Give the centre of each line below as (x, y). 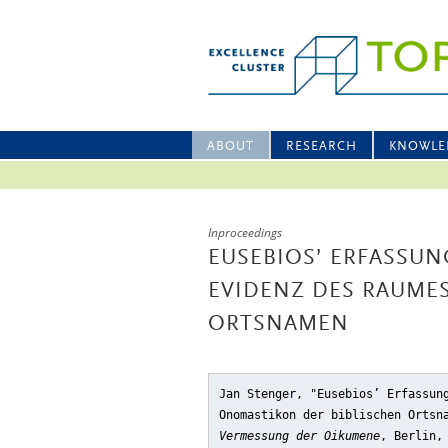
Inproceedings (245, 232)
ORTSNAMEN (278, 325)
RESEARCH (321, 146)
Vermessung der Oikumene (299, 436)
